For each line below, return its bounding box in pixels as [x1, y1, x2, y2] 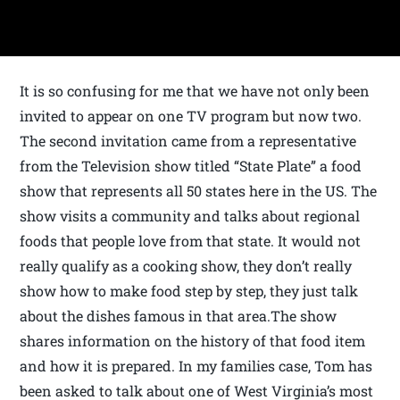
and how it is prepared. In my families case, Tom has [20, 356, 373, 376]
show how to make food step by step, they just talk [20, 281, 359, 301]
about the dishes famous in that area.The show [20, 306, 337, 326]
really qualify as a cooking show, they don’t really [20, 256, 353, 276]
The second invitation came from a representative [20, 131, 357, 151]
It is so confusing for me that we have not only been [20, 81, 371, 101]
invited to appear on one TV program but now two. [20, 106, 362, 126]
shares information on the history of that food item [20, 331, 366, 351]
